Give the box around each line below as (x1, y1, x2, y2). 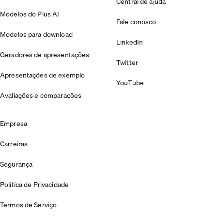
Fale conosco (116, 16, 156, 28)
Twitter (116, 57, 138, 68)
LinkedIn (116, 37, 143, 48)
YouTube (116, 77, 144, 89)
